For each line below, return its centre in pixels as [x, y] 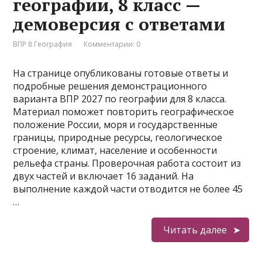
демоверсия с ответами [119, 24]
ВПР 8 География [43, 44]
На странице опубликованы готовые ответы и [121, 73]
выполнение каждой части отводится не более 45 [128, 189]
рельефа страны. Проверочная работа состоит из [127, 163]
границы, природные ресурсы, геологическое [118, 137]
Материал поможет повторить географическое [124, 112]
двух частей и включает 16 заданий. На [104, 176]
